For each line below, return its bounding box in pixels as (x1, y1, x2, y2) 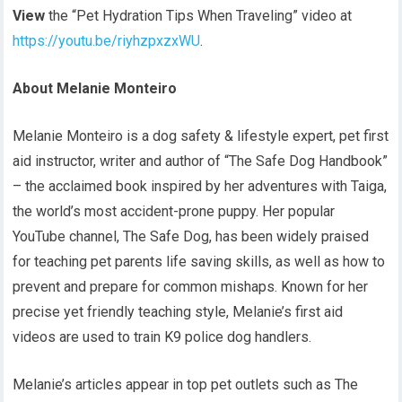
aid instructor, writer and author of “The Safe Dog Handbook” (13, 153, 389, 170)
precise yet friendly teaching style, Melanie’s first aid (13, 303, 344, 320)
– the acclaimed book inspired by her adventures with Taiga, (13, 178, 388, 195)
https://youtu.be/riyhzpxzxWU (13, 32, 201, 49)
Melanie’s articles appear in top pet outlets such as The (13, 376, 359, 393)
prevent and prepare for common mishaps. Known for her (13, 278, 369, 295)
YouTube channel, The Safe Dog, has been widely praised (13, 228, 370, 245)
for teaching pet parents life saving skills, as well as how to (13, 253, 386, 270)
